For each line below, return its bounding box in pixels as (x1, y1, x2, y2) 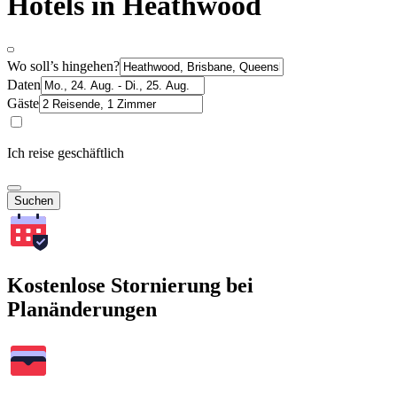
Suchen (14, 193, 53, 207)
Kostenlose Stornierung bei (7, 273, 253, 297)
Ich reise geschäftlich (7, 144, 124, 160)
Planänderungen (7, 297, 157, 321)
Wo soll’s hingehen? (7, 58, 120, 74)
